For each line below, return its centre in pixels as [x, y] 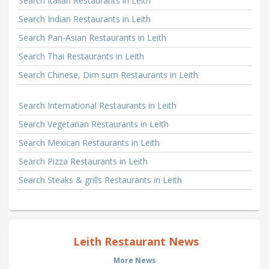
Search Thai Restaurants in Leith [81, 56]
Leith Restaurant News [134, 242]
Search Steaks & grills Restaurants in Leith [100, 180]
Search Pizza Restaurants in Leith [83, 162]
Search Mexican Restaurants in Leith [89, 143]
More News [134, 261]
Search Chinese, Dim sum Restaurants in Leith [108, 75]
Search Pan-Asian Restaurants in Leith [92, 38]
